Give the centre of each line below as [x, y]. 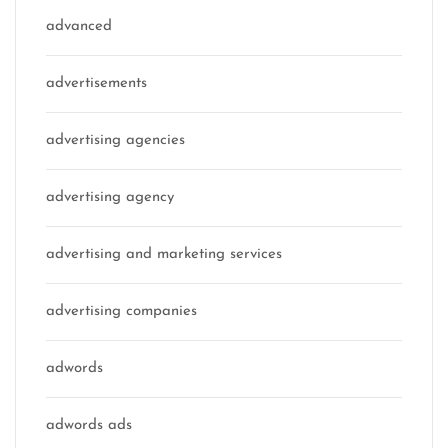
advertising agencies [115, 140]
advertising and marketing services [164, 254]
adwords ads [89, 425]
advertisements [96, 83]
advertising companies [121, 311]
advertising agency [110, 197]
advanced [79, 26]
